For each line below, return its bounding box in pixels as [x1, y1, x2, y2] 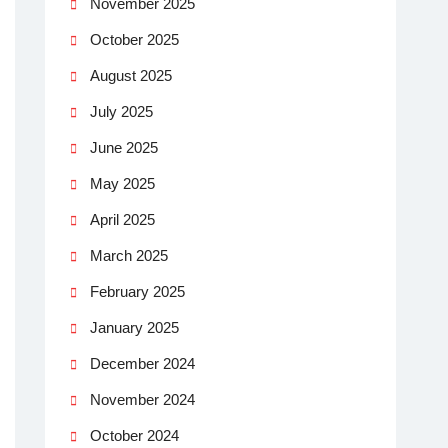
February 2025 [90, 282, 185, 300]
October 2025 [90, 30, 179, 48]
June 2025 [90, 138, 158, 156]
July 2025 [90, 102, 153, 120]
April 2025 [90, 210, 155, 228]
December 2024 [90, 354, 195, 372]
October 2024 [90, 426, 179, 444]
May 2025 [90, 174, 155, 192]
